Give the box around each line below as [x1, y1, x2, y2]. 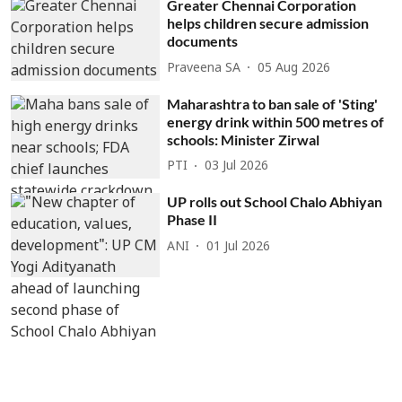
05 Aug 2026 [258, 60, 331, 76]
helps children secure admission [167, 14, 370, 32]
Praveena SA [167, 60, 241, 76]
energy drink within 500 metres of [167, 112, 385, 130]
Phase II [167, 211, 218, 229]
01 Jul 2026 [206, 239, 271, 255]
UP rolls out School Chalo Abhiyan [167, 193, 383, 211]
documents [167, 32, 239, 50]
